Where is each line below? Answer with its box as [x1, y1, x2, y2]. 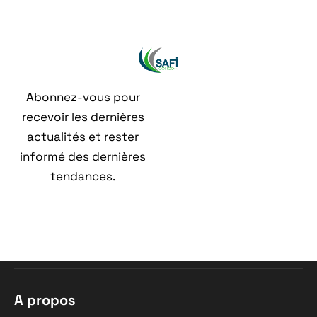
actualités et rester [27, 128, 139, 144]
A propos [14, 290, 75, 309]
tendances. [50, 168, 115, 184]
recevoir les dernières [21, 108, 144, 125]
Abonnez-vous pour [25, 88, 140, 105]
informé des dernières [20, 148, 146, 164]
